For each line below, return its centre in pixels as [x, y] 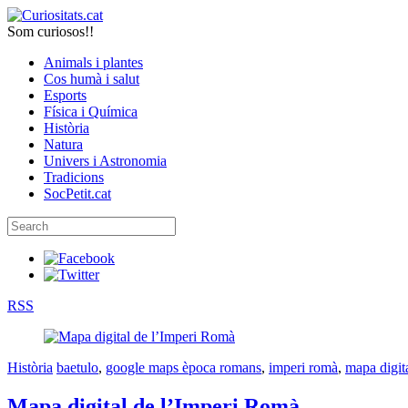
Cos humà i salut [92, 79]
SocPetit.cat [77, 194]
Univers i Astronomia [105, 161]
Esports [65, 95]
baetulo [77, 367]
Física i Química [91, 112]
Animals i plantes [93, 62]
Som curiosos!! [51, 31]
